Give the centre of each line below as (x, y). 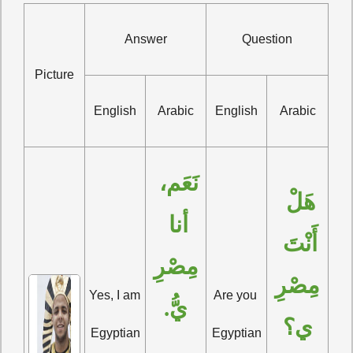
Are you (235, 295)
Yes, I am (115, 295)
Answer (145, 39)
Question (268, 39)
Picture (55, 75)
